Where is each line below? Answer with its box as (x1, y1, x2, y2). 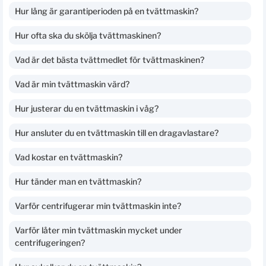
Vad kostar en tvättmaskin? (15, 151, 122, 162)
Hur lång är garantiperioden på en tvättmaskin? (15, 5, 198, 16)
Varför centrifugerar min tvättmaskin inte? (15, 200, 181, 211)
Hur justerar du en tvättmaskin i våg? (15, 103, 159, 113)
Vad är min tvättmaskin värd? (15, 78, 129, 89)
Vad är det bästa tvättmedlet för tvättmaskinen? (15, 54, 204, 65)
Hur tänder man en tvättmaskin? (15, 176, 141, 186)
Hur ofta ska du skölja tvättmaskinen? (15, 30, 161, 40)
